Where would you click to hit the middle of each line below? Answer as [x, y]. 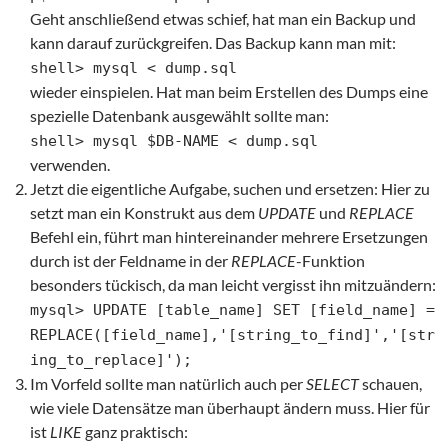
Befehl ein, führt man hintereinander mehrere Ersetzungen [229, 236]
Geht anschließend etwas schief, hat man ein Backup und [223, 18]
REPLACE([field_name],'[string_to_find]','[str [232, 335]
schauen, [390, 383]
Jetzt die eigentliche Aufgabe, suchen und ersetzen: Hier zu [230, 188]
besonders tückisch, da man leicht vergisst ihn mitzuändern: [233, 284]
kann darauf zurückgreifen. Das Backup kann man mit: [213, 42]
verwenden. [70, 164]
